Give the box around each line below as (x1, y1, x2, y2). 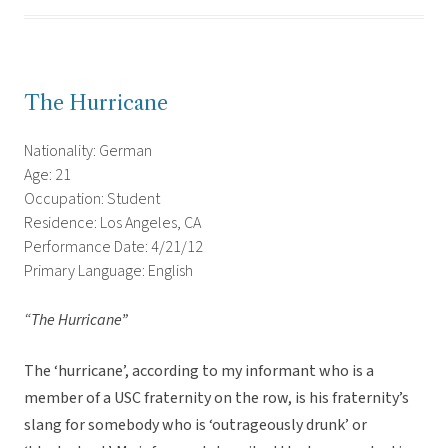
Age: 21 (24, 164, 71, 187)
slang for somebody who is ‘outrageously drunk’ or (24, 414, 367, 437)
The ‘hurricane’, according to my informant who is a (24, 360, 374, 383)
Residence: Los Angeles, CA (24, 212, 201, 235)
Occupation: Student (24, 188, 160, 211)
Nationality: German (24, 140, 152, 163)
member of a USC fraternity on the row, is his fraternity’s (24, 387, 409, 410)
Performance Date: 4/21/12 (24, 236, 203, 259)
